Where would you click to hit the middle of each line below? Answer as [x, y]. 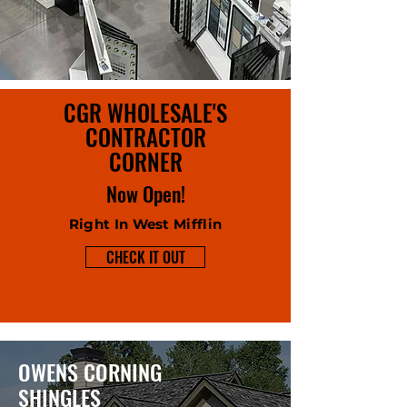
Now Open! [145, 193]
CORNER [145, 161]
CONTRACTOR [145, 136]
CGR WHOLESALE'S [145, 112]
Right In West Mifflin [145, 223]
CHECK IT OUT [145, 257]
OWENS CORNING [93, 371]
